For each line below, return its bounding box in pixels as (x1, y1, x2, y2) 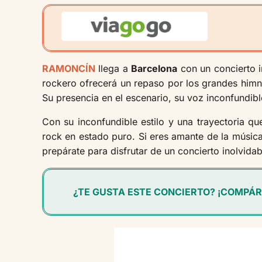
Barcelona (131, 62, 178, 74)
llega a (95, 62, 132, 74)
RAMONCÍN (42, 62, 95, 74)
